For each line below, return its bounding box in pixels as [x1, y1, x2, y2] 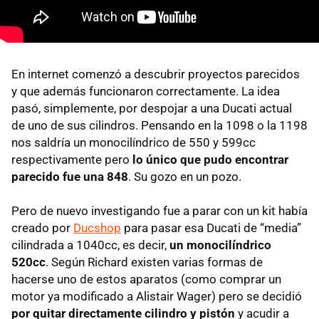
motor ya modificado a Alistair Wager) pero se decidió [11, 289, 302, 304]
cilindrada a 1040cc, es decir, [11, 238, 169, 253]
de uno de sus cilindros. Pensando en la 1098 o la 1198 [11, 118, 308, 133]
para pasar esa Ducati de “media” [121, 221, 301, 236]
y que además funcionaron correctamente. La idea [11, 84, 280, 99]
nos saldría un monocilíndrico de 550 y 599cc [11, 135, 256, 150]
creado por [11, 221, 73, 236]
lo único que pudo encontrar [132, 152, 288, 167]
